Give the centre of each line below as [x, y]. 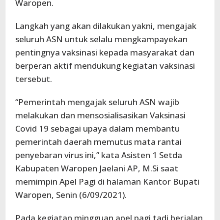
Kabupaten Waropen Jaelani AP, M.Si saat [97, 168]
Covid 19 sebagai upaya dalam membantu [97, 129]
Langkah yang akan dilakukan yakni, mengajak [106, 26]
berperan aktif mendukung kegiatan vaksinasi [105, 66]
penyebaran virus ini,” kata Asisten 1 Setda [99, 155]
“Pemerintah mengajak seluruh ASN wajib [97, 102]
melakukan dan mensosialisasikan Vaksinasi [100, 115]
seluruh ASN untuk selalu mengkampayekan [101, 39]
